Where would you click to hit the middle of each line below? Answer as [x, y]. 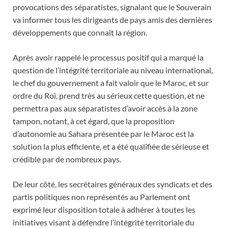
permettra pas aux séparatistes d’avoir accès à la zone [105, 108]
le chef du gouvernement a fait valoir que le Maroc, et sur [111, 82]
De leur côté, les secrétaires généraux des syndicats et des [112, 184]
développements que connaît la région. [80, 32]
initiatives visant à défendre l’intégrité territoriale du [104, 222]
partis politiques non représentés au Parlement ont [102, 196]
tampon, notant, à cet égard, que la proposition [94, 121]
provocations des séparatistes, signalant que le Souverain [112, 7]
